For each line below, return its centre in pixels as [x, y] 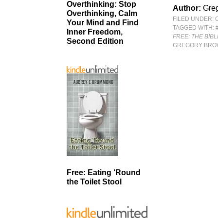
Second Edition [95, 41]
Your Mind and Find [103, 23]
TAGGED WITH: [194, 28]
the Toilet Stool [94, 182]
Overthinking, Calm [102, 14]
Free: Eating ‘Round [104, 172]
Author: [188, 8]
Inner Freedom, [95, 32]
